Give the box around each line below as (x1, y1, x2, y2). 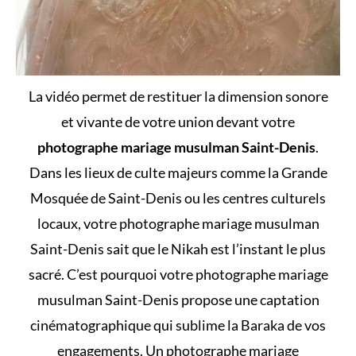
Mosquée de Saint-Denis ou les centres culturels (30, 188, 326, 207)
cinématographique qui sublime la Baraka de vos (30, 315, 326, 334)
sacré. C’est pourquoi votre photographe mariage (28, 265, 328, 283)
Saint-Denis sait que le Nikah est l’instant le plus (30, 239, 326, 257)
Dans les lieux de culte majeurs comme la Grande (29, 163, 327, 181)
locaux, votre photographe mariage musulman (37, 214, 319, 232)
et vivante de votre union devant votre (61, 112, 295, 130)
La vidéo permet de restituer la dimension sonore (28, 87, 328, 105)
